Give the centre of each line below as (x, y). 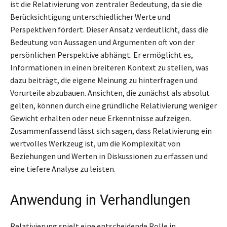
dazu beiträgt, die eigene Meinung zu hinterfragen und (104, 80)
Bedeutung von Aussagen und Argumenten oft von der (102, 42)
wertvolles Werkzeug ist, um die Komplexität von (95, 143)
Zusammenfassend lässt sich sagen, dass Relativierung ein (111, 130)
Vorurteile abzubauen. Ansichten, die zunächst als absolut (110, 92)
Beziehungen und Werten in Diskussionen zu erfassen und (109, 156)
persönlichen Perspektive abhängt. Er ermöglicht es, (102, 54)
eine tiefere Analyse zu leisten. (63, 168)
